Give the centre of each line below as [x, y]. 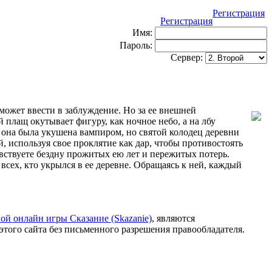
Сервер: [188, 57]
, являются [173, 218]
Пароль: [137, 45]
